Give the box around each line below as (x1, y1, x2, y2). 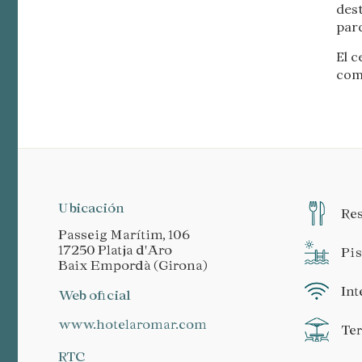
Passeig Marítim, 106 (58, 226, 190, 242)
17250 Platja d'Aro (58, 242, 172, 258)
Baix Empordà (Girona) (58, 257, 207, 273)
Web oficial (58, 287, 131, 303)
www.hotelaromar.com (70, 316, 207, 332)
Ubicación (58, 200, 124, 216)
